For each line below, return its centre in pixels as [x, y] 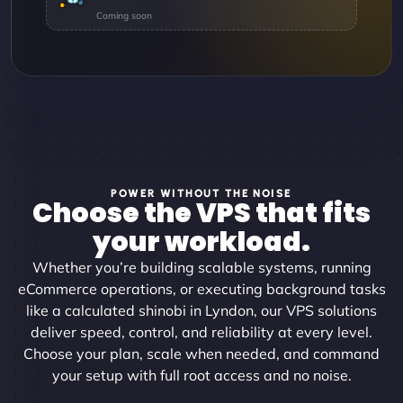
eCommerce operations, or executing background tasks [201, 288]
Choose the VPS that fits [201, 213]
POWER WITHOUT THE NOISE [201, 193]
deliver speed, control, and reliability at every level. [201, 331]
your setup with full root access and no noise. [201, 375]
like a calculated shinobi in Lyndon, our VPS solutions [201, 310]
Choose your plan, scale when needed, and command [201, 353]
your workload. [201, 242]
